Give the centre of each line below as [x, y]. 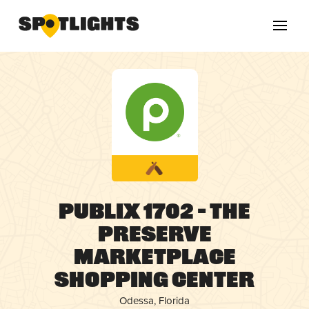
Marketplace [154, 259]
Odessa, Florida [154, 300]
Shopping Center [154, 282]
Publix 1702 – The [154, 213]
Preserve [154, 236]
